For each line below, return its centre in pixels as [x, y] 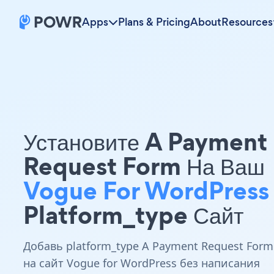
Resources [247, 22]
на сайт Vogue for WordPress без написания [142, 263]
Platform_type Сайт [133, 215]
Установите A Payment [145, 142]
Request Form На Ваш [144, 166]
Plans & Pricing [154, 22]
